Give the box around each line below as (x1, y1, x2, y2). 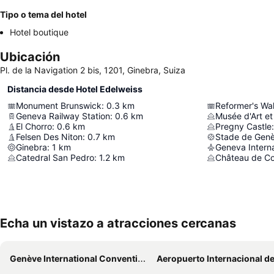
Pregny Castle (215, 121, 272, 132)
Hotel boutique (10, 27, 68, 38)
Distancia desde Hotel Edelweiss (7, 84, 143, 95)
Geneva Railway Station (16, 111, 110, 122)
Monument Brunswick (16, 100, 102, 111)
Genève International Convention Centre (10, 253, 138, 264)
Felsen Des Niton (16, 131, 83, 143)
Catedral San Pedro (16, 152, 94, 163)
